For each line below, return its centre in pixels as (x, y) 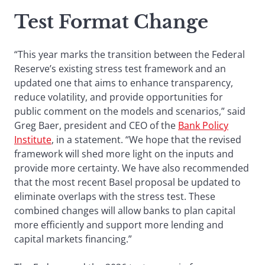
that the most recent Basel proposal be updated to (127, 182)
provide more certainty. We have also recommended (132, 168)
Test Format (72, 22)
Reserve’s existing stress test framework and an (120, 68)
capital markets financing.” (73, 239)
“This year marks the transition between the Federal (130, 54)
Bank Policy (203, 125)
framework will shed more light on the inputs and (124, 153)
